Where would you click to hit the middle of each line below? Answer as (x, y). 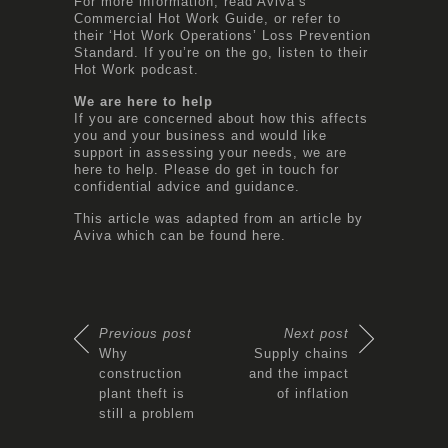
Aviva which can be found (163, 235)
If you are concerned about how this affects (221, 118)
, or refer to (302, 18)
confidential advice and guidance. (187, 186)
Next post (316, 333)
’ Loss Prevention (312, 35)
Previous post (145, 333)
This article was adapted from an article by (218, 218)
